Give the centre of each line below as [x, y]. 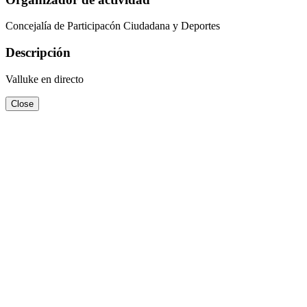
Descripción [38, 53]
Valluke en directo [45, 79]
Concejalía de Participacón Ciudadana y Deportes [113, 26]
